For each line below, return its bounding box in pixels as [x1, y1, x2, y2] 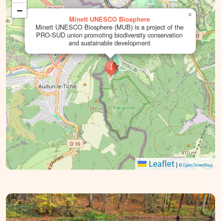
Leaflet [147, 158, 175, 169]
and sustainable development [68, 37, 150, 47]
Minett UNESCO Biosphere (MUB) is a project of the [35, 22, 184, 32]
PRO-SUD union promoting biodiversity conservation [36, 30, 183, 39]
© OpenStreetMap [179, 162, 213, 168]
